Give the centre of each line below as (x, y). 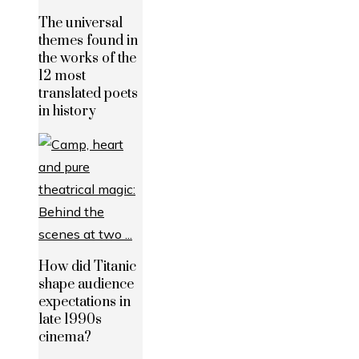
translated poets (88, 93)
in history (67, 111)
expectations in (85, 302)
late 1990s (70, 319)
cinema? (65, 337)
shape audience (86, 284)
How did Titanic (87, 266)
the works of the (87, 58)
